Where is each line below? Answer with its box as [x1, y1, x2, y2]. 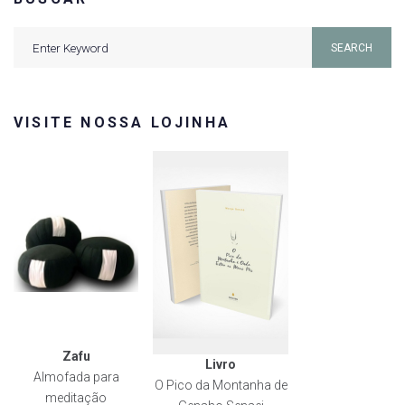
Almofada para [33, 370, 119, 385]
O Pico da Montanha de [154, 377, 287, 392]
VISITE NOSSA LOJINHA [14, 114, 231, 132]
